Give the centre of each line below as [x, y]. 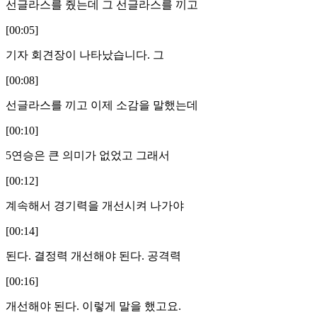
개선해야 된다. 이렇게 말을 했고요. [93, 306]
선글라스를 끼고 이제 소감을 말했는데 [102, 105]
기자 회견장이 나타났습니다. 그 [85, 54]
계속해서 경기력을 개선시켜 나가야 [95, 205]
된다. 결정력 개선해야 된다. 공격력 [93, 255]
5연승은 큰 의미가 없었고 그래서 [88, 155]
